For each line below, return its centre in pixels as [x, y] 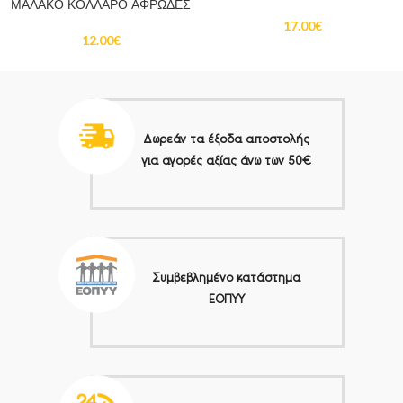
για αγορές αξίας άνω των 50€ [226, 161]
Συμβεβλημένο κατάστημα [226, 278]
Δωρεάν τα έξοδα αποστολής [226, 139]
